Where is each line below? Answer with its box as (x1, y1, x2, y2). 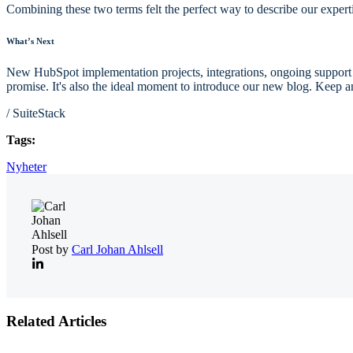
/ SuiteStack (6, 106, 65, 121)
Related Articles (6, 313, 106, 329)
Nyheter (6, 160, 46, 174)
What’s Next (6, 36, 54, 46)
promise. (6, 80, 52, 94)
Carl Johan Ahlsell (72, 243, 163, 257)
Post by (32, 243, 72, 257)
